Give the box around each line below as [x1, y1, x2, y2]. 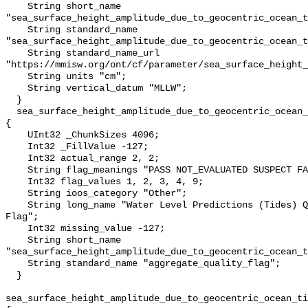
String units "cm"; [5, 71, 27, 82]
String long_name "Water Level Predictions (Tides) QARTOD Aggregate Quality [5, 200, 27, 211]
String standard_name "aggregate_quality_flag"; [5, 258, 27, 269]
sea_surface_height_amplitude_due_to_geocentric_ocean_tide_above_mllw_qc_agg [5, 107, 16, 118]
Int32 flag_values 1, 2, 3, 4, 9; [5, 177, 27, 188]
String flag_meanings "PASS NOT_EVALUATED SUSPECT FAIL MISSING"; [5, 165, 27, 176]
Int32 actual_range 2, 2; [5, 153, 27, 164]
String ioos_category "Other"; [5, 188, 27, 199]
